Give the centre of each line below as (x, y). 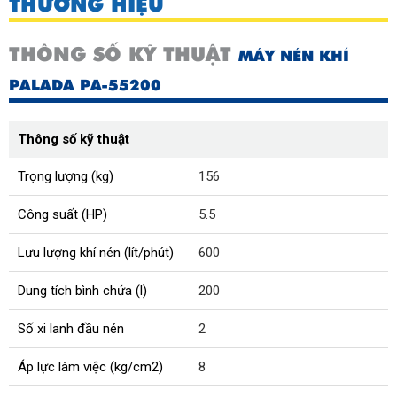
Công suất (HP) (62, 215)
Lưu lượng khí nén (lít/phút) (96, 253)
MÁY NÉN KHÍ (294, 56)
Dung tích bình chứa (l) (82, 291)
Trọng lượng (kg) (66, 177)
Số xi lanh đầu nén (71, 329)
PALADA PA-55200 (85, 86)
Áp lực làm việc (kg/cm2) (90, 367)
